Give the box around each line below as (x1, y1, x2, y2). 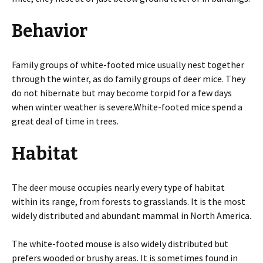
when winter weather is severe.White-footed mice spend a (12, 101, 242, 113)
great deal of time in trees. (12, 115, 119, 127)
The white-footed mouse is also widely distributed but (12, 238, 228, 249)
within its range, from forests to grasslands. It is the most (12, 195, 245, 207)
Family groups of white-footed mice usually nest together (12, 59, 244, 70)
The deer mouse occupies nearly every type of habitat (12, 181, 225, 193)
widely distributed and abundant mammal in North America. (12, 210, 251, 221)
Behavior (12, 21, 87, 42)
